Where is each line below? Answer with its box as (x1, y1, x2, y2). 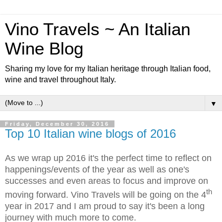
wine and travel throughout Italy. (5, 75, 116, 84)
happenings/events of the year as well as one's (5, 164, 189, 174)
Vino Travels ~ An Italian (5, 20, 190, 39)
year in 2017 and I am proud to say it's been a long (5, 201, 205, 211)
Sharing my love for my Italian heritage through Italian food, (5, 64, 211, 73)
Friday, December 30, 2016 (5, 121, 110, 127)
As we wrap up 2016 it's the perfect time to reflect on (5, 153, 212, 163)
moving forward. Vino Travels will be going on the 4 (5, 189, 206, 200)
